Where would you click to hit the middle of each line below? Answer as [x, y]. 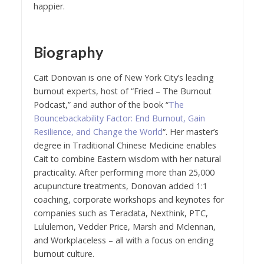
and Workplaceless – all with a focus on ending [123, 240]
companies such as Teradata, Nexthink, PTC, [121, 213]
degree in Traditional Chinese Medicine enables [125, 146]
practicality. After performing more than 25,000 [124, 173]
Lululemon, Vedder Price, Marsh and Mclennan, [124, 227]
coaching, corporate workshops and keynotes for [128, 200]
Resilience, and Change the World [98, 132]
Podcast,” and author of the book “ [101, 105]
